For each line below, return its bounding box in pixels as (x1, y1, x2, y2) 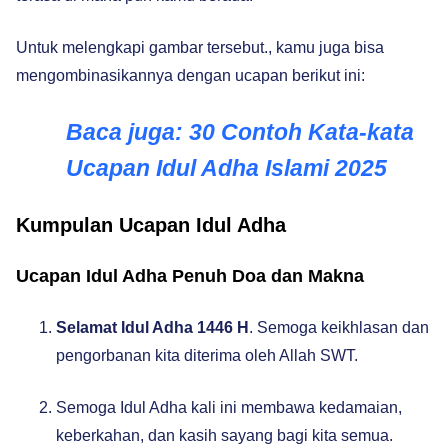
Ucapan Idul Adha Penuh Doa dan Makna (16, 266, 364, 286)
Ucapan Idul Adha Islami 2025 (66, 155, 387, 181)
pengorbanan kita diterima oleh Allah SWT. (56, 347, 358, 364)
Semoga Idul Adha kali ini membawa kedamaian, (56, 399, 402, 416)
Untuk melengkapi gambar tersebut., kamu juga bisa (16, 39, 384, 56)
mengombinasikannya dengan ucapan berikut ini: (16, 67, 365, 84)
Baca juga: (66, 119, 189, 145)
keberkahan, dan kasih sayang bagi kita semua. (56, 427, 393, 444)
